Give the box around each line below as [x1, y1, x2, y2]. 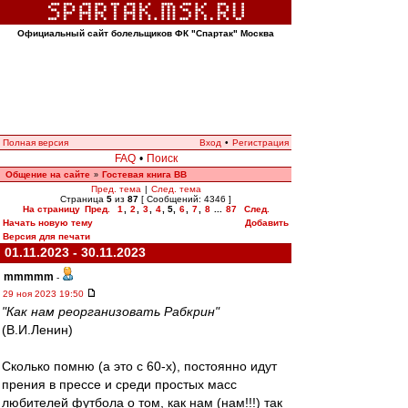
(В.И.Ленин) [2, 322, 73, 337]
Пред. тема [90, 184, 141, 194]
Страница [60, 194, 107, 204]
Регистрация [232, 138, 289, 148]
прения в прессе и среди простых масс [2, 377, 237, 392]
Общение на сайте [5, 169, 90, 179]
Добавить [245, 218, 289, 228]
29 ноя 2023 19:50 [3, 289, 87, 299]
